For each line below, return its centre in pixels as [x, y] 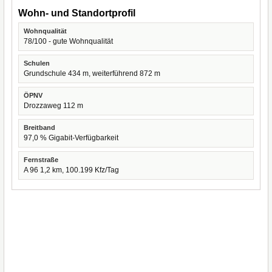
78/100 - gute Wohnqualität [68, 41]
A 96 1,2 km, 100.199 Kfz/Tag [71, 170]
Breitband [39, 127]
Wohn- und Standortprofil [77, 13]
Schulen [37, 63]
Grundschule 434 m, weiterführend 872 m [92, 73]
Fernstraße [41, 160]
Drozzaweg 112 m [53, 106]
